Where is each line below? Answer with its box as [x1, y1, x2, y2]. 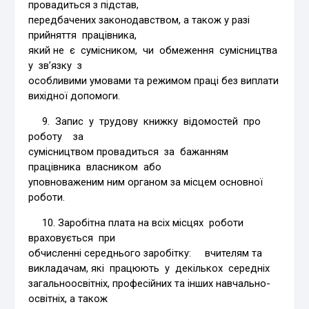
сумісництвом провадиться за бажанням [28, 145, 232, 158]
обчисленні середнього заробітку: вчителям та [28, 246, 263, 259]
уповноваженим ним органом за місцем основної [28, 175, 263, 188]
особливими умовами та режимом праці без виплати [28, 74, 279, 87]
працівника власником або [28, 160, 162, 173]
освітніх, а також [28, 292, 108, 305]
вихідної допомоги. [28, 89, 121, 102]
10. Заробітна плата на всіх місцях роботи [28, 216, 247, 229]
